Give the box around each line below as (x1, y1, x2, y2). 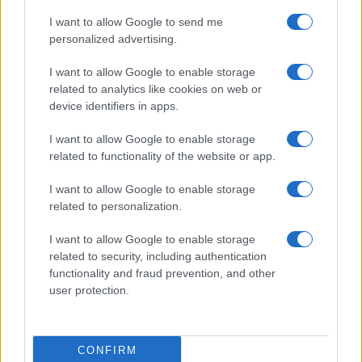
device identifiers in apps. (49, 99, 179, 112)
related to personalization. (49, 200, 182, 213)
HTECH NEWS (27, 190, 93, 200)
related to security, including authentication (49, 250, 267, 263)
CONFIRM (77, 343, 137, 356)
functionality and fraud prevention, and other (49, 267, 276, 280)
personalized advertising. (49, 32, 177, 45)
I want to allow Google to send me (49, 15, 223, 28)
